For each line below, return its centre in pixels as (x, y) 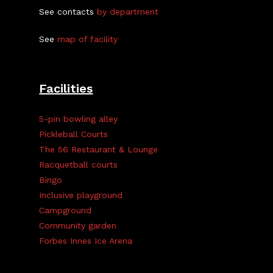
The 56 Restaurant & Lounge (99, 149)
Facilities (66, 88)
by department (128, 12)
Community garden (78, 225)
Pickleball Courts (74, 134)
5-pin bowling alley (79, 119)
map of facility (88, 39)
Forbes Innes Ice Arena (86, 241)
